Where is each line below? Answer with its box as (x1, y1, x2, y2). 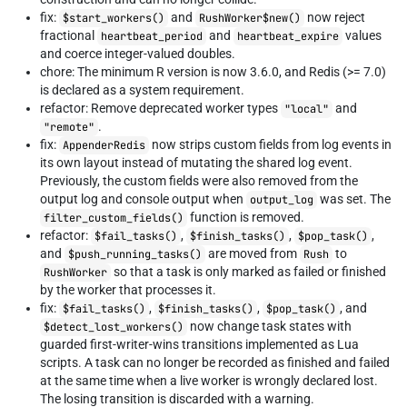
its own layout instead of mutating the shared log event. (40, 155, 352, 170)
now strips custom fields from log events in (149, 137, 392, 152)
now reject (304, 10, 365, 25)
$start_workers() (63, 11, 164, 25)
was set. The (317, 192, 391, 206)
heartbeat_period (101, 29, 203, 44)
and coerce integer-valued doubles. (40, 46, 235, 61)
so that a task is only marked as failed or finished (111, 264, 386, 279)
